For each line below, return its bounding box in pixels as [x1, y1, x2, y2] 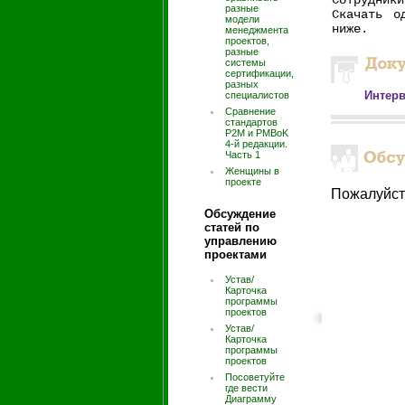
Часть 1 [225, 149, 260, 160]
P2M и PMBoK [225, 127, 288, 138]
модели [225, 14, 259, 24]
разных [225, 79, 259, 89]
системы [225, 57, 266, 68]
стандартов [225, 117, 278, 127]
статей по [204, 221, 259, 234]
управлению [204, 234, 277, 248]
